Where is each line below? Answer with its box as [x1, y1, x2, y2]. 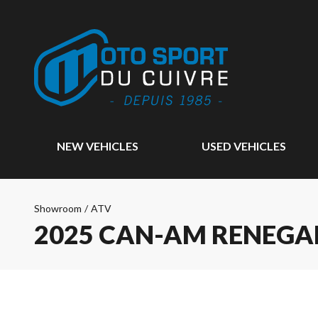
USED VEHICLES [202, 139, 286, 153]
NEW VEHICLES [57, 139, 138, 153]
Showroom [34, 202, 82, 214]
